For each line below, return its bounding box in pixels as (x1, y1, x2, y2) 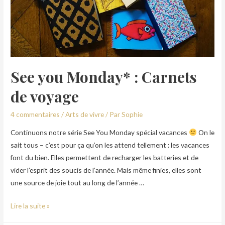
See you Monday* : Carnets (11, 66, 197, 87)
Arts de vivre (65, 109, 104, 119)
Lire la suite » (11, 201, 50, 210)
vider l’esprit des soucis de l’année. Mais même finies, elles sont (11, 165, 202, 174)
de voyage (11, 86, 79, 106)
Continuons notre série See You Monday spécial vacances (11, 128, 189, 137)
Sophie (122, 109, 143, 119)
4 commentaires (11, 109, 60, 119)
